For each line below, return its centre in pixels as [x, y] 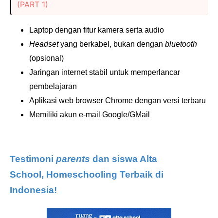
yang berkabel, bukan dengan [113, 44]
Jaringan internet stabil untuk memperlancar [105, 73]
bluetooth [181, 44]
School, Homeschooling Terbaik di [87, 175]
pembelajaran [53, 87]
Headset [45, 44]
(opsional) [46, 58]
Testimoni [33, 159]
